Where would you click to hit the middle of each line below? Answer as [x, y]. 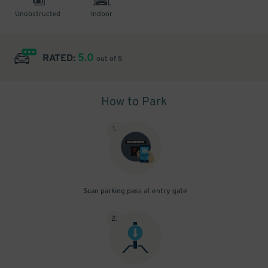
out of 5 [109, 59]
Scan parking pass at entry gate [135, 191]
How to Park [134, 102]
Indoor [102, 14]
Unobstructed [37, 14]
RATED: [60, 59]
